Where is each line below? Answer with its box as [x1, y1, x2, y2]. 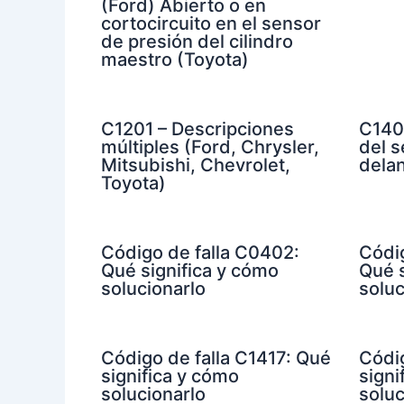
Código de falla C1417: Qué [101, 346, 331, 369]
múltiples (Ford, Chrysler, [101, 135, 319, 158]
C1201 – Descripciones [101, 117, 294, 140]
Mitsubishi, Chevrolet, [101, 153, 290, 176]
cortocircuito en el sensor [101, 12, 321, 34]
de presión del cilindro [101, 30, 293, 52]
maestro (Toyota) [101, 48, 249, 70]
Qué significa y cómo [101, 259, 279, 281]
